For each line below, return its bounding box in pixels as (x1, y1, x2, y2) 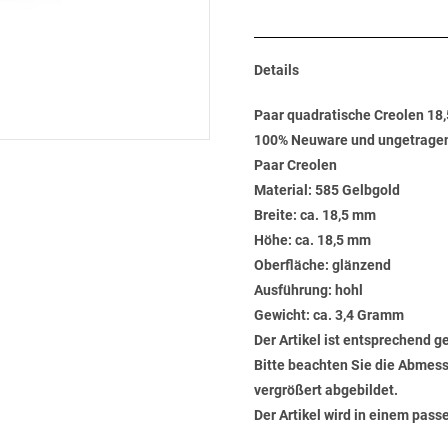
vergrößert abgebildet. (254, 382, 398, 398)
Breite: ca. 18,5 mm (254, 207, 376, 223)
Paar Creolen (254, 157, 337, 173)
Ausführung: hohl (254, 282, 363, 298)
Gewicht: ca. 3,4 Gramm (254, 307, 404, 323)
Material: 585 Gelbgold (254, 182, 400, 198)
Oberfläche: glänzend (254, 257, 391, 273)
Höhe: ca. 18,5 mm (254, 232, 371, 248)
